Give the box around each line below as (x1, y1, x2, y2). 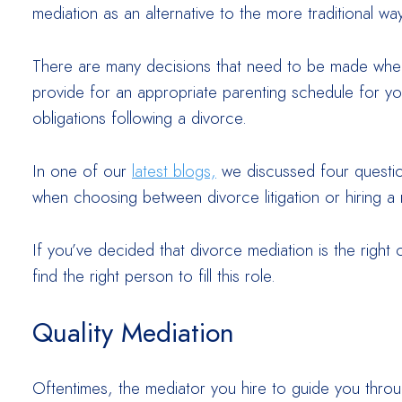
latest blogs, (132, 160, 216, 183)
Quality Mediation (32, 314, 234, 352)
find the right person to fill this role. (32, 265, 275, 288)
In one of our (32, 160, 132, 183)
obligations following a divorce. (32, 107, 247, 130)
